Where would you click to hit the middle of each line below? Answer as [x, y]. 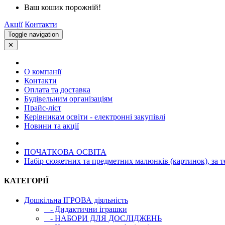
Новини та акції [51, 126]
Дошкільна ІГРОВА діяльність [76, 200]
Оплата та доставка [57, 89]
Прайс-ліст [43, 107]
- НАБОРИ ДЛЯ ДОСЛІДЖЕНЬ [103, 218]
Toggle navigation [33, 34]
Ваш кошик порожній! [63, 7]
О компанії [43, 71]
